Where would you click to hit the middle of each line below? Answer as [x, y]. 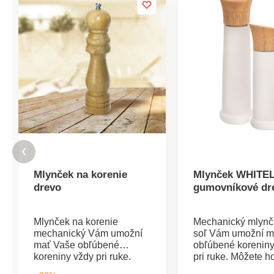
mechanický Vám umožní [88, 233]
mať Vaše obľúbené [76, 245]
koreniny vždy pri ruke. [82, 256]
